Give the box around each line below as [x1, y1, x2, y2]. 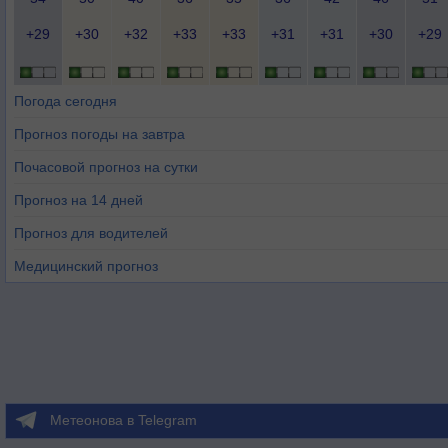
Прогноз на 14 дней [14, 192, 143, 208]
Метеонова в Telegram [50, 412, 197, 428]
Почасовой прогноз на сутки [14, 159, 198, 175]
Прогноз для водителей [14, 225, 168, 241]
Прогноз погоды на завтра [14, 126, 185, 142]
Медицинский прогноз [14, 258, 158, 274]
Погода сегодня [14, 93, 117, 109]
